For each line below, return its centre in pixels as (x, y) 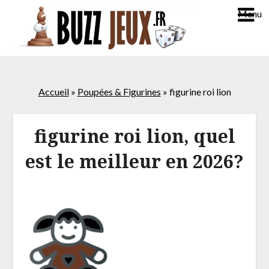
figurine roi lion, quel (134, 136)
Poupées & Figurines (119, 92)
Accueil (53, 92)
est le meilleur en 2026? (134, 162)
